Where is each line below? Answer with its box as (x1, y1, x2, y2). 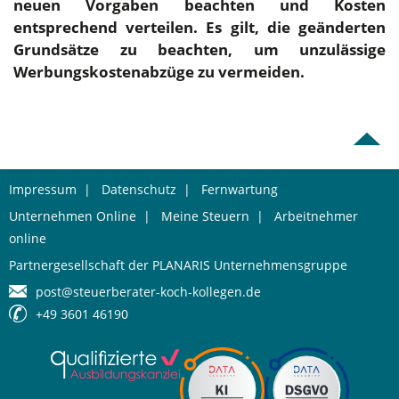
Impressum (9, 181, 77, 198)
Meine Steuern (161, 208, 249, 224)
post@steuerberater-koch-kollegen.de (36, 283, 261, 300)
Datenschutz (102, 181, 176, 198)
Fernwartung (201, 181, 278, 198)
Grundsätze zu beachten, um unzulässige (13, 39, 386, 60)
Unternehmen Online (9, 208, 136, 224)
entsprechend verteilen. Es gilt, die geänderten (13, 17, 386, 37)
